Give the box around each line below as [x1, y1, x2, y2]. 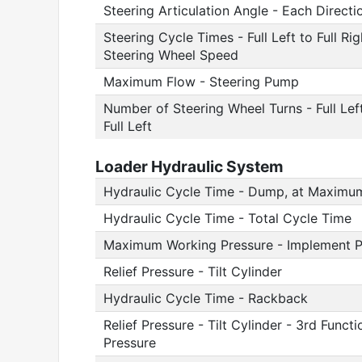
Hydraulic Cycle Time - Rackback [103, 290, 308, 306]
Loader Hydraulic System [95, 157, 284, 176]
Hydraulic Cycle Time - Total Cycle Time [103, 210, 351, 226]
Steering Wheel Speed [103, 47, 238, 63]
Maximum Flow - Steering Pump [103, 74, 299, 90]
